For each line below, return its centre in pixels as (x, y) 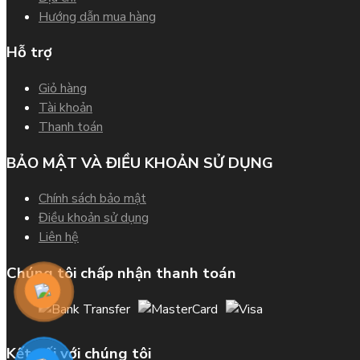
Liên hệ (59, 237)
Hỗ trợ (29, 53)
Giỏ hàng (63, 88)
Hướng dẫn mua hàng (97, 16)
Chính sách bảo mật (92, 199)
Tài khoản (65, 108)
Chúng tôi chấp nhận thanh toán (121, 274)
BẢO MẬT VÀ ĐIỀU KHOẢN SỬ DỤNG (140, 163)
